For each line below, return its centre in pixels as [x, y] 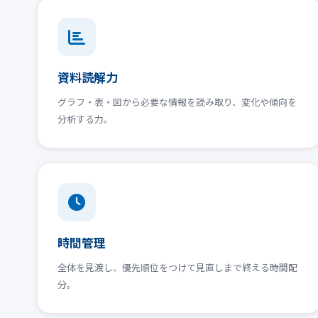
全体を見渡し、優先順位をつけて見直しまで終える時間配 [177, 267]
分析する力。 [85, 119]
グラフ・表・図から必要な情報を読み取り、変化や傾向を [177, 102]
